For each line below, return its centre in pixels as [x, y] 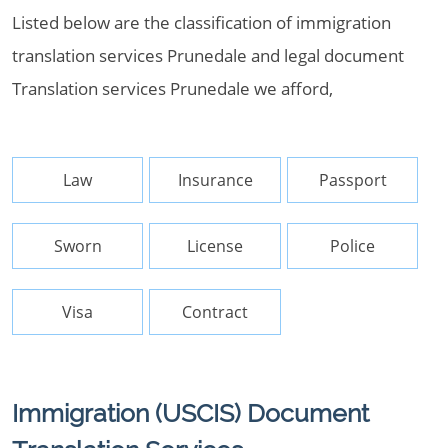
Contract [215, 312]
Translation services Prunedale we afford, [172, 88]
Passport [352, 180]
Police [353, 246]
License [215, 246]
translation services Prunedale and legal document [208, 55]
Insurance [215, 180]
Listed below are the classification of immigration [201, 22]
